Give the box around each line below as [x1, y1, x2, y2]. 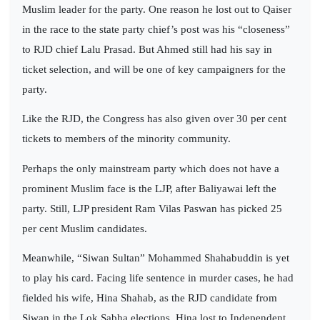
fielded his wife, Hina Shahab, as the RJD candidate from [22, 291, 277, 304]
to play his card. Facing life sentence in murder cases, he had [22, 271, 294, 284]
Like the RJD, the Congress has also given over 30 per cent [22, 113, 286, 125]
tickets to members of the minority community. [22, 133, 231, 145]
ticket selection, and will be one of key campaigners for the [22, 63, 286, 75]
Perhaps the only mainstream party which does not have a [22, 162, 279, 174]
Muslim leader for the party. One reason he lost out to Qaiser [22, 3, 291, 15]
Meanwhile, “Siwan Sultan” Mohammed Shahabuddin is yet [22, 251, 289, 264]
